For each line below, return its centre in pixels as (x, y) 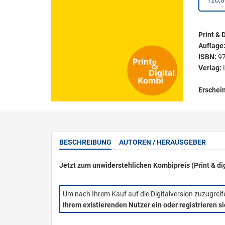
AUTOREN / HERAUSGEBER (162, 142)
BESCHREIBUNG (85, 142)
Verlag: (210, 68)
